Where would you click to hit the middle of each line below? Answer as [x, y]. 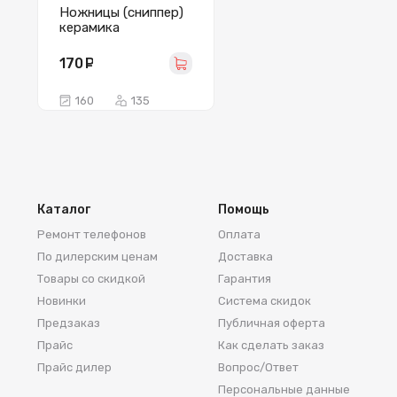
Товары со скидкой [91, 278]
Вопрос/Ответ [258, 367]
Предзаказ [69, 323]
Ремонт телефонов [92, 234]
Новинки [62, 300]
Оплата [239, 234]
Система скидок [265, 300]
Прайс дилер [74, 367]
